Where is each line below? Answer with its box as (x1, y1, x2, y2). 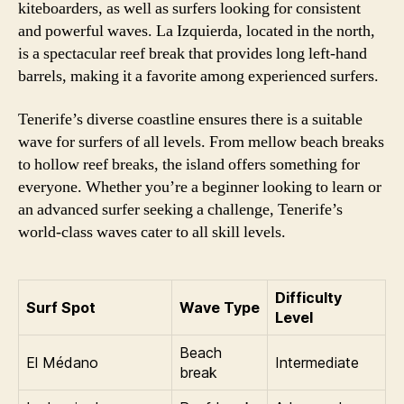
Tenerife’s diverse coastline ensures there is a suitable (18, 108, 363, 130)
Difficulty (275, 288, 342, 307)
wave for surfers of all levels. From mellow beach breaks (18, 131, 384, 152)
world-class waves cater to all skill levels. (18, 221, 286, 243)
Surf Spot (26, 298, 96, 317)
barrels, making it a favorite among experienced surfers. (18, 66, 379, 87)
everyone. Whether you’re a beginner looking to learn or (18, 176, 381, 197)
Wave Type (179, 298, 260, 317)
